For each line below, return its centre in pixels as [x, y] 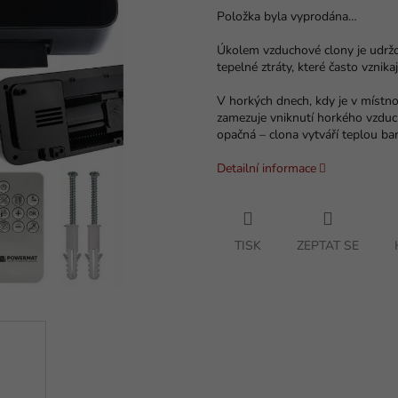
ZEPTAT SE [328, 246]
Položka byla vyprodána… [287, 17]
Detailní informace [267, 169]
